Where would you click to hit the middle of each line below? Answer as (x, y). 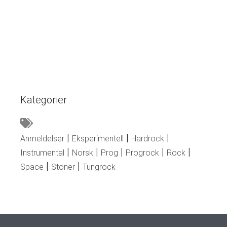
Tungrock (99, 167)
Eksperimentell (98, 138)
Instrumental (42, 153)
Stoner (63, 167)
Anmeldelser (42, 138)
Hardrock (148, 138)
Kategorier (44, 100)
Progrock (142, 153)
